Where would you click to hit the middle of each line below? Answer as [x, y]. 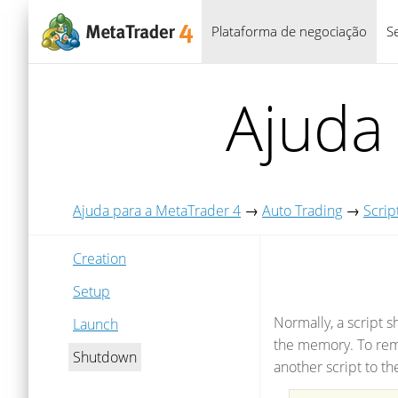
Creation [99, 259]
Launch [96, 324]
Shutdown [105, 357]
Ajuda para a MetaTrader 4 [157, 211]
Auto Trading [302, 211]
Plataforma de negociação [289, 31]
